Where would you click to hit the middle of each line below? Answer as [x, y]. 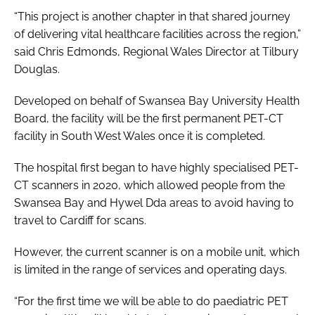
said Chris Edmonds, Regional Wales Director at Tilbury [156, 51]
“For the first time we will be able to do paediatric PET [151, 301]
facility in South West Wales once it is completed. [141, 136]
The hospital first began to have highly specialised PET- [156, 167]
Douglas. [37, 69]
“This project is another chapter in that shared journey [152, 16]
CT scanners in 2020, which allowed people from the [149, 185]
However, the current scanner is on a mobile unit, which [157, 252]
